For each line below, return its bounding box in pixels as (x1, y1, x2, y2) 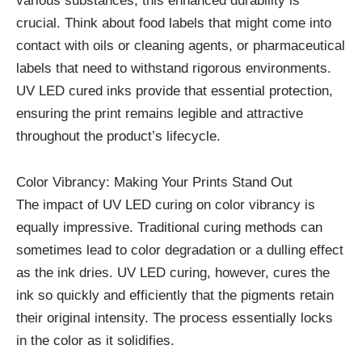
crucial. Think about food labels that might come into (16, 15, 331, 31)
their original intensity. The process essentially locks (16, 310, 333, 326)
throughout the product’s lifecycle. (16, 128, 221, 144)
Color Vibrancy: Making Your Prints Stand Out (16, 175, 293, 191)
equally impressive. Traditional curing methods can (16, 220, 322, 236)
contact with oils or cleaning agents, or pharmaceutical (16, 37, 345, 53)
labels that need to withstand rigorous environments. (16, 60, 331, 76)
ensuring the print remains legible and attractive (16, 105, 303, 121)
